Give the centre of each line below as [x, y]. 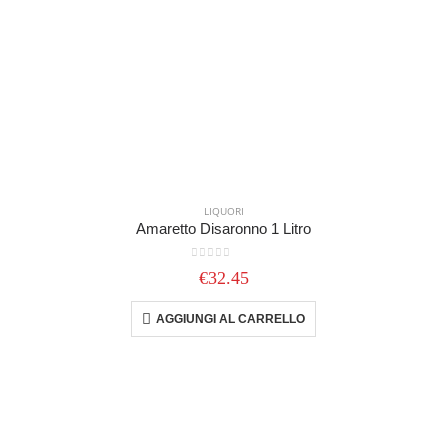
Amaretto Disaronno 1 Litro [224, 228]
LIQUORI [223, 210]
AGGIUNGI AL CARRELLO [231, 319]
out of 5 [223, 268]
